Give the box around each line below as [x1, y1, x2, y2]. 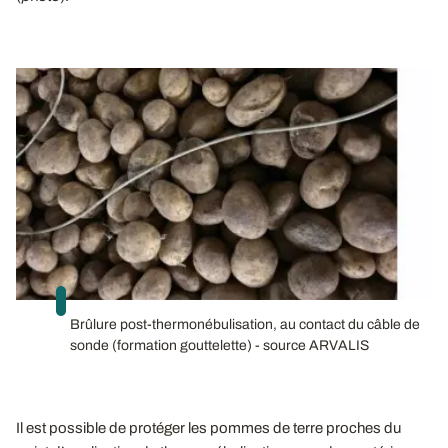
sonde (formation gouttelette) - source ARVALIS [70, 338, 369, 354]
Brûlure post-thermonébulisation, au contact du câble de [70, 317, 420, 333]
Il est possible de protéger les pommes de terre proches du [16, 420, 401, 437]
